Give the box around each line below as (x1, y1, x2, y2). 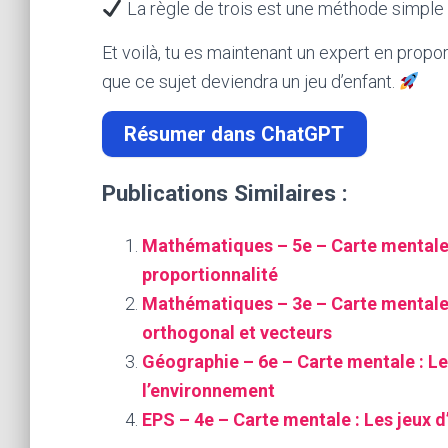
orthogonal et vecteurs (142, 322, 332, 344)
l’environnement (142, 380, 275, 402)
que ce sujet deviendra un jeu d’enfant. (102, 71, 399, 92)
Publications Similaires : (102, 180, 348, 207)
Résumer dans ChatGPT (124, 122, 345, 147)
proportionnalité (142, 264, 278, 286)
